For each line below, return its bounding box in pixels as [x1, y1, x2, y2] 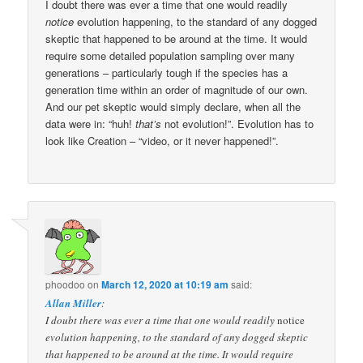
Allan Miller [45, 296, 102, 310]
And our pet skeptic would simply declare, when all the [45, 98, 301, 114]
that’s [135, 115, 162, 131]
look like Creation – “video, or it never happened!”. [45, 132, 280, 148]
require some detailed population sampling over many [45, 47, 296, 63]
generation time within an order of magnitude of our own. [45, 81, 309, 97]
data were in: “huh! [45, 115, 136, 131]
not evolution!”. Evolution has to [161, 115, 314, 131]
